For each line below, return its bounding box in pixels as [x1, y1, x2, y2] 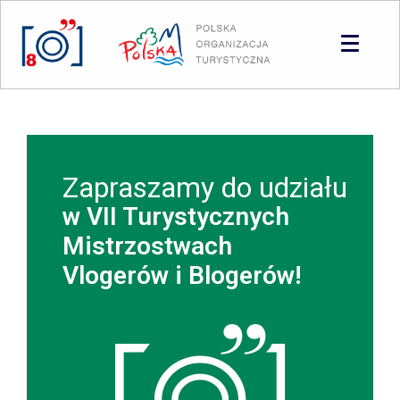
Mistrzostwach [62, 231, 232, 261]
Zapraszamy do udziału [62, 171, 347, 204]
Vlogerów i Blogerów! [62, 261, 302, 290]
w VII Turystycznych [62, 202, 289, 231]
